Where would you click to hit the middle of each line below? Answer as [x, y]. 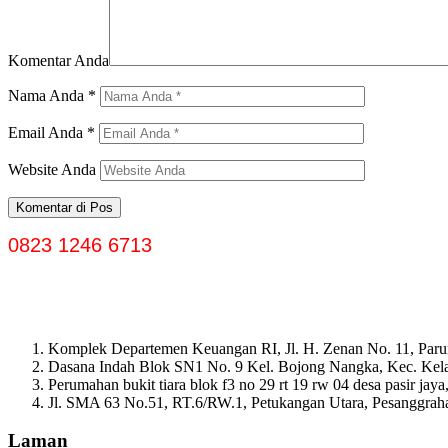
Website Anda [52, 169]
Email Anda [47, 132]
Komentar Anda [58, 60]
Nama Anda [48, 95]
